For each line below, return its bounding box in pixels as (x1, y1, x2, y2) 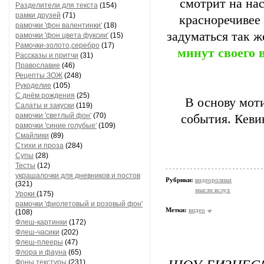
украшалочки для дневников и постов (15, 171, 140, 180)
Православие (15, 61, 60, 70)
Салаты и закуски (15, 101, 74, 110)
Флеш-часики (15, 228, 60, 236)
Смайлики (15, 131, 49, 140)
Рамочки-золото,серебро (15, 41, 100, 49)
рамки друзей (15, 11, 61, 19)
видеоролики (195, 176, 232, 183)
